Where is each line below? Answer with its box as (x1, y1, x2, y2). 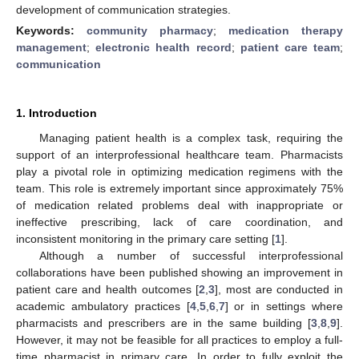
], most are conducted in (215, 282, 344, 296)
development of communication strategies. (16, 2, 231, 16)
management (16, 40, 87, 54)
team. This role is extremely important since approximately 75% (16, 181, 343, 195)
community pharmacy (87, 23, 213, 37)
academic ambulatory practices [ (16, 299, 190, 313)
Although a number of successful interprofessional (38, 248, 343, 262)
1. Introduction (16, 106, 97, 119)
